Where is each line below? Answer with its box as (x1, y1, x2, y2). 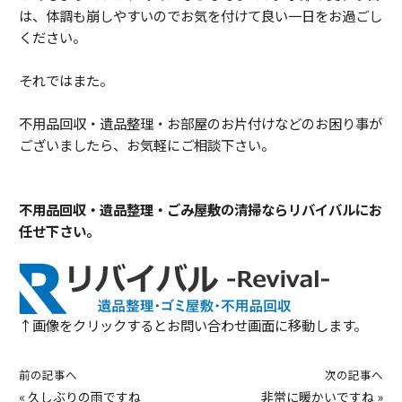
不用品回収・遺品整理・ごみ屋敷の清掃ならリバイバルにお (19, 198, 382, 219)
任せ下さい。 (19, 220, 100, 240)
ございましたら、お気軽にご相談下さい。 (19, 134, 275, 154)
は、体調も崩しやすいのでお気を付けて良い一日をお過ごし (19, 4, 382, 25)
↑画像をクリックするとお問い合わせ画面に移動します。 (19, 314, 367, 335)
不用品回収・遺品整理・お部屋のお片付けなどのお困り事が (19, 112, 382, 133)
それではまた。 (19, 69, 113, 90)
